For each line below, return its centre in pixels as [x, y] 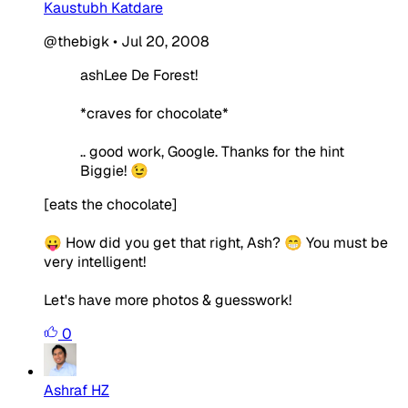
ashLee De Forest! [139, 75]
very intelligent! [95, 261]
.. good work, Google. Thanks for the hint [212, 151]
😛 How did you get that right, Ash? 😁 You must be [216, 242]
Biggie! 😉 [114, 170]
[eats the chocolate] [111, 204]
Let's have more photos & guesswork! [168, 300]
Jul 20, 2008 [165, 41]
